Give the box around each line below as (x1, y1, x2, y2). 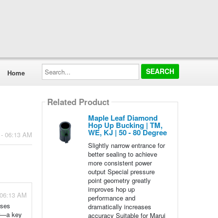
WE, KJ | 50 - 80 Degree (88, 127, 167, 138)
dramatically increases (88, 202, 151, 211)
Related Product (47, 96, 109, 108)
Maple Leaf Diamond (88, 112, 158, 123)
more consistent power (88, 158, 152, 167)
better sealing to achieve (88, 149, 157, 159)
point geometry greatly (88, 176, 151, 185)
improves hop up (88, 184, 135, 194)
